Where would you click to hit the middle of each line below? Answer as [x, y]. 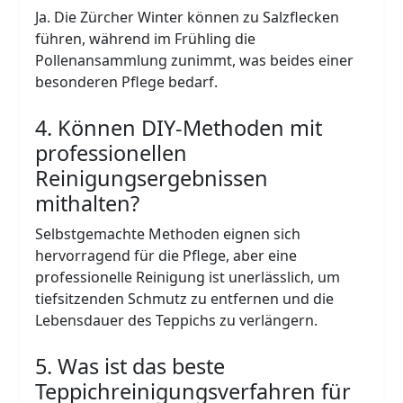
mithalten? [88, 203]
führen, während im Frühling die [146, 38]
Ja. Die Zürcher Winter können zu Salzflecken [188, 17]
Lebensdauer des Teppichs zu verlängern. [177, 320]
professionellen [112, 152]
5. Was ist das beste [130, 366]
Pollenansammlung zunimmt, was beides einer [195, 60]
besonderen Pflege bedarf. [127, 81]
